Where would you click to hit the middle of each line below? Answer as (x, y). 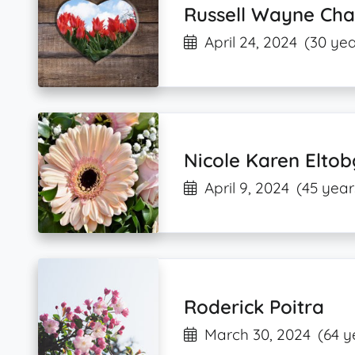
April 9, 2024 (247, 188)
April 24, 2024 (251, 42)
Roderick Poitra (254, 306)
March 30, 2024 (258, 334)
